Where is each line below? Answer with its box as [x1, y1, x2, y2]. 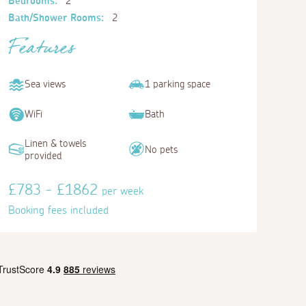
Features [8, 32, 75, 71]
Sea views [25, 79, 66, 90]
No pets [145, 144, 178, 155]
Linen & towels [25, 138, 86, 149]
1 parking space [145, 79, 210, 90]
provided [25, 150, 62, 161]
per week [102, 185, 143, 197]
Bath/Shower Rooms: [8, 12, 104, 23]
